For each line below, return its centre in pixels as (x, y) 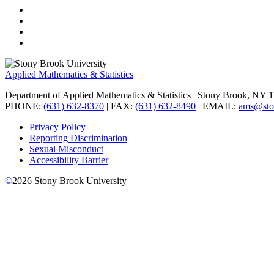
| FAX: (120, 106)
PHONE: (24, 106)
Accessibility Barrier (69, 160)
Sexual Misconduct (66, 149)
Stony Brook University (79, 180)
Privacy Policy (57, 127)
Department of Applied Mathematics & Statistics (98, 95)
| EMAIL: (217, 106)
